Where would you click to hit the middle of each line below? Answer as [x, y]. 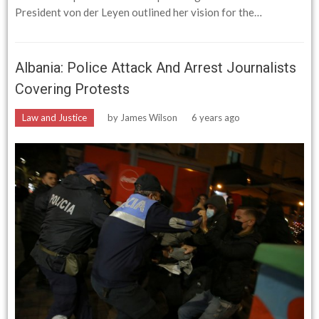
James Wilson [149, 117]
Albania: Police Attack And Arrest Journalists [156, 67]
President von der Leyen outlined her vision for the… [139, 12]
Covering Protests [73, 89]
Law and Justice [55, 117]
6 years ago [216, 117]
